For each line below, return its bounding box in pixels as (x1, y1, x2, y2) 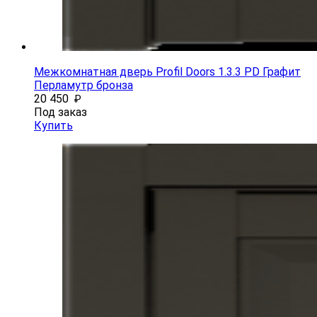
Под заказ (34, 105, 87, 119)
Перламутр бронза (34, 78, 133, 92)
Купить (34, 118, 73, 132)
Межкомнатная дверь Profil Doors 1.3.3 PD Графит (34, 64, 301, 79)
